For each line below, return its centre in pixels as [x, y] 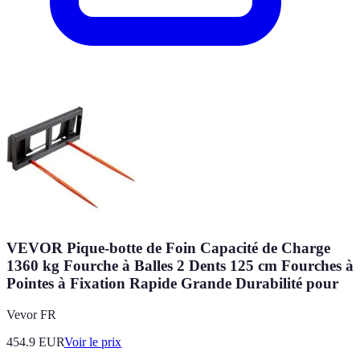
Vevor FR [31, 314]
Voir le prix [93, 342]
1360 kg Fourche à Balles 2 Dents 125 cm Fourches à [180, 265]
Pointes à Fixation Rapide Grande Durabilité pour [172, 283]
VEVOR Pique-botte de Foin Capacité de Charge [168, 247]
